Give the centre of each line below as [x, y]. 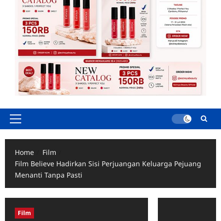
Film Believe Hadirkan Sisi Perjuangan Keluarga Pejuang [108, 163]
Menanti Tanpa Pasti [49, 175]
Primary [28, 123]
